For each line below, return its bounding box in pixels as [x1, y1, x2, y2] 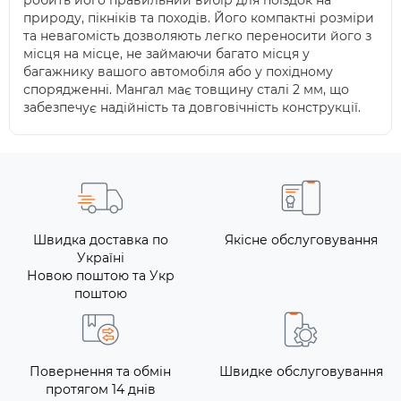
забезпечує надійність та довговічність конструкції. [23, 99, 361, 115]
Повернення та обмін [30, 363, 171, 380]
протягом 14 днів [45, 381, 156, 397]
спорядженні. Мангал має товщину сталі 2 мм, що [23, 81, 349, 98]
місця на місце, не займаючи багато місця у [23, 46, 310, 62]
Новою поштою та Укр [26, 268, 175, 284]
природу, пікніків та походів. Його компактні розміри [23, 10, 374, 26]
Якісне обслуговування [224, 232, 378, 248]
